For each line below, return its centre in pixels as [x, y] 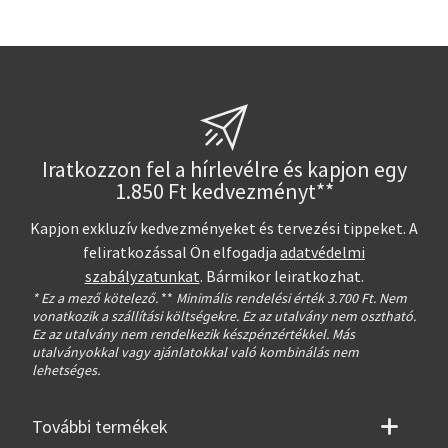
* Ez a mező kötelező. [95, 297]
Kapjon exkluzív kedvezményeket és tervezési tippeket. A [224, 228]
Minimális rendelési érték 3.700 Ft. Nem [290, 297]
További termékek [100, 427]
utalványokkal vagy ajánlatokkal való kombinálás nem [195, 351]
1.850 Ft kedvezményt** [224, 191]
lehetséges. [66, 369]
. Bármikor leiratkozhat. [281, 276]
